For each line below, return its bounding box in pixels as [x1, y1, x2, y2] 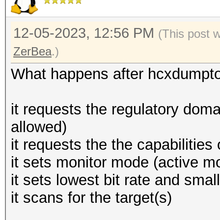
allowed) [11, 118, 67, 136]
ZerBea [13, 45, 52, 58]
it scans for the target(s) [11, 189, 172, 206]
